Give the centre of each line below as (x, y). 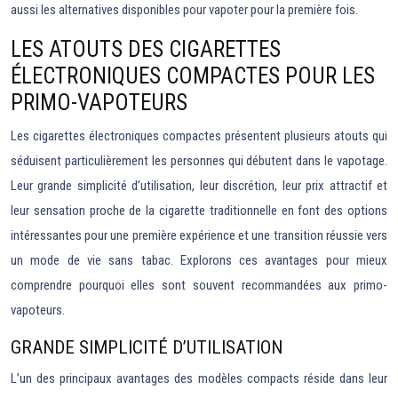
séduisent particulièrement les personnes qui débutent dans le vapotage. (199, 161)
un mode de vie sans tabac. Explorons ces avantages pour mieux (199, 260)
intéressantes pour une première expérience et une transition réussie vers (199, 235)
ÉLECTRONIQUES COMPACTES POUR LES (193, 76)
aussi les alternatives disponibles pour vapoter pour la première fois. (184, 10)
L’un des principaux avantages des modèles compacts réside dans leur (199, 378)
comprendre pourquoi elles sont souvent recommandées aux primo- (199, 285)
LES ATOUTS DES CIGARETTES (146, 49)
